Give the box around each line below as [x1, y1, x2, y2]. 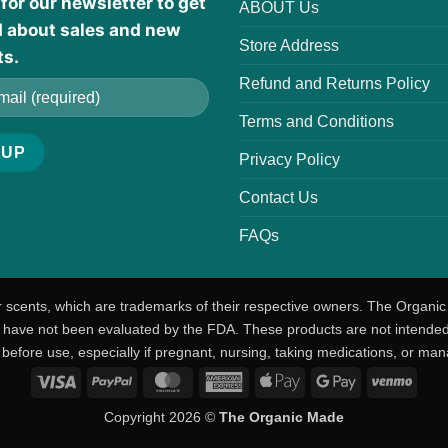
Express [243, 395, 294, 412]
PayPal [131, 372, 175, 389]
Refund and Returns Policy [239, 74, 430, 92]
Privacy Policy [239, 150, 340, 168]
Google [355, 372, 401, 389]
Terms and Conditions [239, 112, 394, 130]
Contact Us [239, 188, 318, 206]
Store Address [239, 36, 339, 54]
